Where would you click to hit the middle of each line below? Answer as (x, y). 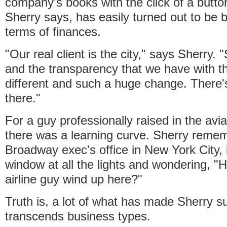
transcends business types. (78, 216)
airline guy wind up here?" (74, 179)
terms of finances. (53, 31)
